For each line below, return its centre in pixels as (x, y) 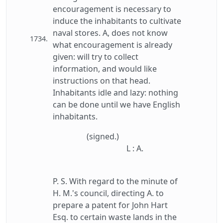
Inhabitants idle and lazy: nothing (115, 93)
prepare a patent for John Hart (110, 205)
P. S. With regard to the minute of (115, 181)
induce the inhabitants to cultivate (117, 21)
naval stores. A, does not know (110, 33)
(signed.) (103, 136)
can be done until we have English (116, 105)
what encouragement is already (112, 45)
